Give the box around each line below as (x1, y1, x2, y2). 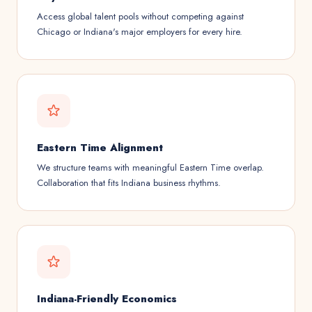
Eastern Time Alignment (37, 140, 163, 155)
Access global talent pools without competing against (37, 10, 244, 23)
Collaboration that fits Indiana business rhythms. (37, 176, 221, 189)
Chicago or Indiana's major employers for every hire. (37, 25, 242, 38)
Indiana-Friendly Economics (37, 291, 177, 306)
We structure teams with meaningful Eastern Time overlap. (37, 161, 264, 174)
